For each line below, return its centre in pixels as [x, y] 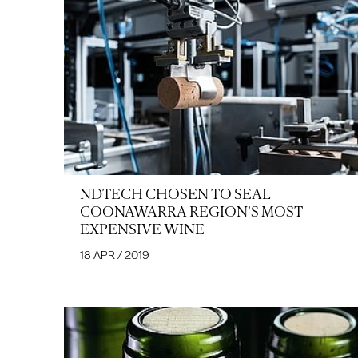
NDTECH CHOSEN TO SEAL [175, 195]
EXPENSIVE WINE [142, 230]
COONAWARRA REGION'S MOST [191, 212]
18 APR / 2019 [115, 255]
